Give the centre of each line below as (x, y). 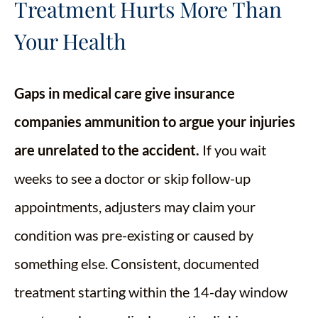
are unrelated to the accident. (107, 150)
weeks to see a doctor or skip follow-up (132, 179)
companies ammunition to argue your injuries (155, 122)
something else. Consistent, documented (137, 264)
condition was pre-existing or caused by (134, 235)
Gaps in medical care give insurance (125, 93)
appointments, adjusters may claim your (135, 207)
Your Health (70, 42)
